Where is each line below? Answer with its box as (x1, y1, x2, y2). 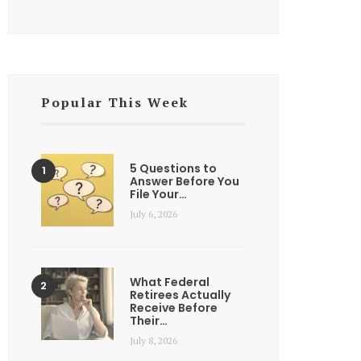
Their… (130, 313, 168, 330)
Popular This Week (41, 93, 189, 112)
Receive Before (130, 300, 218, 317)
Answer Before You (130, 173, 239, 190)
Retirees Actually (130, 287, 230, 304)
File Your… (130, 186, 187, 203)
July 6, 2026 (130, 208, 177, 221)
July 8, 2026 (130, 334, 177, 347)
